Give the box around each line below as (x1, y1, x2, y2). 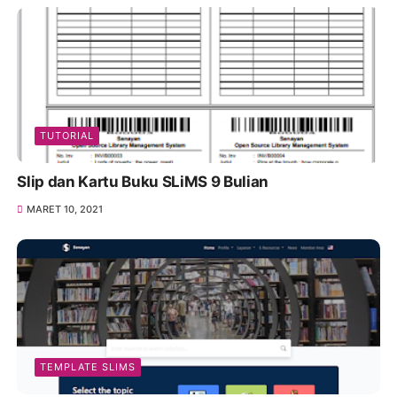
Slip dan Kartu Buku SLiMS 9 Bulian (17, 172, 269, 191)
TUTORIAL (40, 128, 95, 142)
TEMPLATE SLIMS (40, 360, 136, 373)
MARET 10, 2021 (26, 202, 103, 215)
